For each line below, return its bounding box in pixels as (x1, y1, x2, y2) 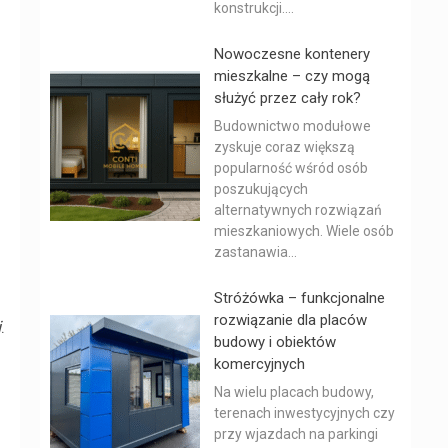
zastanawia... (214, 244, 297, 260)
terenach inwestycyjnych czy (214, 405, 395, 421)
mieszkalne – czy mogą (214, 67, 370, 85)
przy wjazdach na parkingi (214, 426, 378, 442)
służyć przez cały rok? (214, 89, 361, 107)
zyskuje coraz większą (214, 139, 355, 155)
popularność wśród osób (214, 160, 368, 176)
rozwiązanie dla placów (214, 311, 367, 329)
